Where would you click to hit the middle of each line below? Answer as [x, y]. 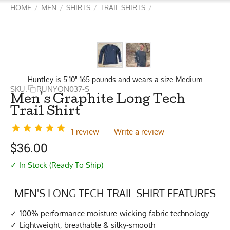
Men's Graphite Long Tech [98, 100]
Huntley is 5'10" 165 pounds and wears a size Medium [115, 79]
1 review [85, 132]
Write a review [139, 132]
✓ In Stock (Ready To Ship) [57, 165]
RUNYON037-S [63, 89]
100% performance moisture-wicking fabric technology [114, 213]
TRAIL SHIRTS [123, 7]
